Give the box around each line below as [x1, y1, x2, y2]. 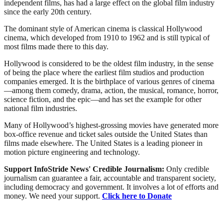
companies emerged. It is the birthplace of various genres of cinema [4, 77, 215, 86]
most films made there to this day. [4, 42, 109, 51]
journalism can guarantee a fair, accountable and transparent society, [4, 173, 216, 182]
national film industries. [4, 104, 77, 112]
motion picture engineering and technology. [4, 147, 140, 156]
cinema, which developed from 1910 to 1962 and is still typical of [4, 33, 210, 42]
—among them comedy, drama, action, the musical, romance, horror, [4, 86, 219, 95]
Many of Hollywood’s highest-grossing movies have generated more [4, 120, 219, 129]
